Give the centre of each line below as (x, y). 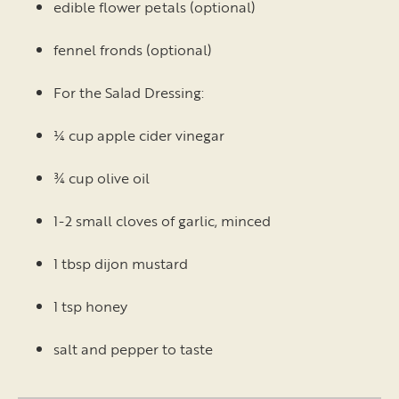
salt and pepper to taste (133, 350)
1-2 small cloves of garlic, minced (162, 221)
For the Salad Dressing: (129, 93)
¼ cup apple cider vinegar (139, 136)
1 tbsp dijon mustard (121, 264)
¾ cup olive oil (102, 179)
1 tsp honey (90, 307)
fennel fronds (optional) (133, 50)
